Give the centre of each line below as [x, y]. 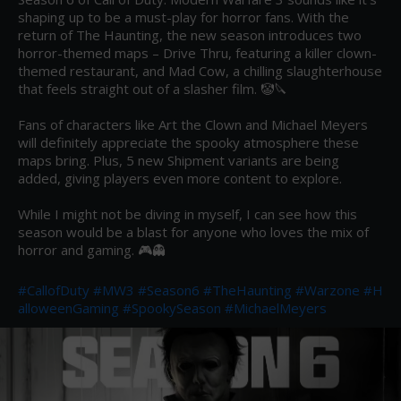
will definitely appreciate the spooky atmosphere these [188, 143]
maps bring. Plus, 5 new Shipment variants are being [179, 161]
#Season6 [169, 290]
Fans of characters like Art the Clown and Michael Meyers [193, 125]
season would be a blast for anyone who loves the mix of [193, 232]
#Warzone [328, 290]
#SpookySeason [172, 308]
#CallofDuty [54, 290]
